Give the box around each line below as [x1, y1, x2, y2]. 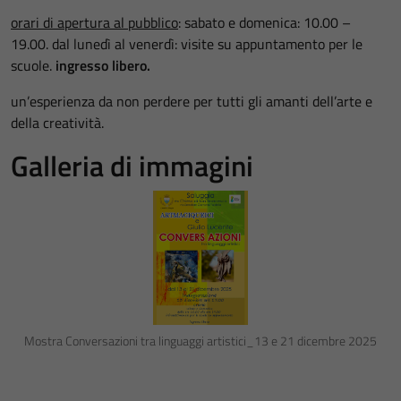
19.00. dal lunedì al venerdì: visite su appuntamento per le [11, 32, 363, 55]
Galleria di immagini [11, 143, 253, 187]
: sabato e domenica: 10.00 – [178, 11, 351, 33]
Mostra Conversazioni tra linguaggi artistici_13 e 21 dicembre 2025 [24, 330, 377, 351]
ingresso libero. [55, 54, 150, 76]
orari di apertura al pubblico [11, 11, 178, 33]
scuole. [11, 54, 55, 76]
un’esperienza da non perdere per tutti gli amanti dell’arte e [11, 90, 372, 112]
